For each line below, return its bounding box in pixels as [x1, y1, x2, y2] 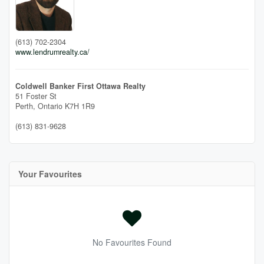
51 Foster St [15, 91, 57, 102]
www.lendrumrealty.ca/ [15, 47, 90, 58]
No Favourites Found [93, 236, 171, 249]
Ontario [38, 101, 62, 112]
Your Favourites [18, 168, 82, 180]
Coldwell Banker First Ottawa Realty [15, 81, 146, 92]
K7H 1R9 [65, 101, 95, 112]
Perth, [15, 101, 38, 112]
